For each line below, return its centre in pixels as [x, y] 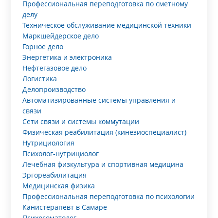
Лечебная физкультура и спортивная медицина [103, 164]
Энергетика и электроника [67, 57]
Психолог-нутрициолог [61, 154]
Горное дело [43, 46]
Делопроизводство [54, 89]
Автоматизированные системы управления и [99, 100]
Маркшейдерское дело [61, 36]
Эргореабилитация [55, 175]
